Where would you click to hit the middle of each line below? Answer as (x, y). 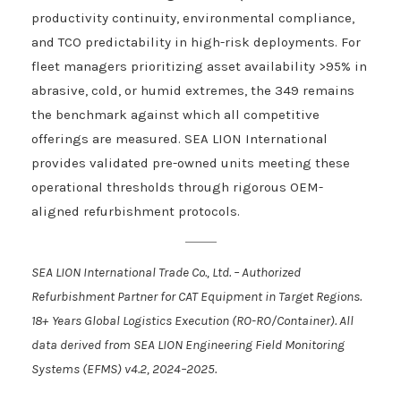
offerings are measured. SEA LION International (179, 139)
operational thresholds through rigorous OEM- (177, 188)
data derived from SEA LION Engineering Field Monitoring (188, 345)
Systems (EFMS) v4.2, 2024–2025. (124, 369)
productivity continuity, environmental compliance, (193, 18)
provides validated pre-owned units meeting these (191, 163)
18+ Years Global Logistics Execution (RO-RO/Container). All (192, 321)
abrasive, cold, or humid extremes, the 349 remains (193, 91)
